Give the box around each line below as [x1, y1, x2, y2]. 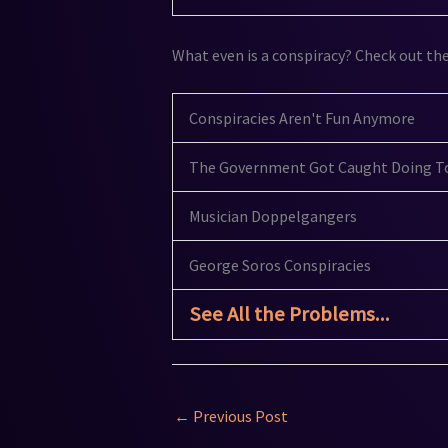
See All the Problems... [189, 301, 390, 328]
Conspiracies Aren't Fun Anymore [189, 108, 415, 129]
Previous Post [190, 406, 288, 427]
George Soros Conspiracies [189, 255, 371, 276]
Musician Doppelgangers [189, 206, 357, 227]
